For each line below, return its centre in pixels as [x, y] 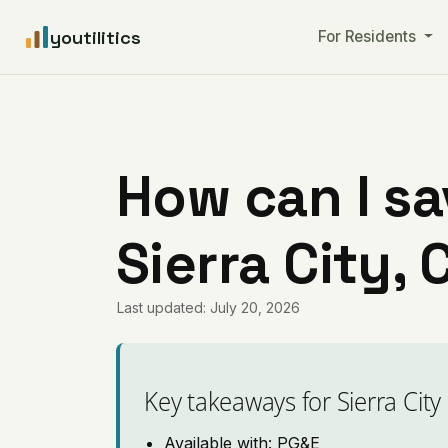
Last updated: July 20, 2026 [209, 307]
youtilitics [95, 37]
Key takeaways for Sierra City [293, 400]
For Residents [368, 36]
